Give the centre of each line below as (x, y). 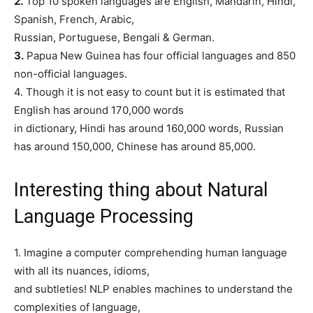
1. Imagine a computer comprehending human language (151, 252)
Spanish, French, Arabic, (74, 19)
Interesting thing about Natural (141, 190)
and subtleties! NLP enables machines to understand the (153, 289)
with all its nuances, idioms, (82, 270)
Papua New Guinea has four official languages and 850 (160, 55)
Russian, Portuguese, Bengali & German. (114, 37)
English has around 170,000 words (99, 110)
